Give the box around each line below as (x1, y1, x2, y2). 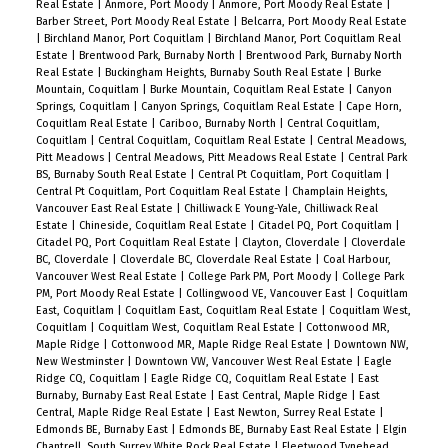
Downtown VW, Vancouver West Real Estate (134, 354, 356, 368)
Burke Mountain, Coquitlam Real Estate (149, 82, 348, 96)
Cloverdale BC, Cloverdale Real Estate (119, 252, 315, 266)
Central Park (347, 150, 407, 164)
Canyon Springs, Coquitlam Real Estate (140, 99, 338, 113)
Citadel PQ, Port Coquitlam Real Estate (35, 235, 234, 249)
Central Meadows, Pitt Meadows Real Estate (114, 150, 340, 164)
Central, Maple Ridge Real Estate (35, 405, 206, 419)
